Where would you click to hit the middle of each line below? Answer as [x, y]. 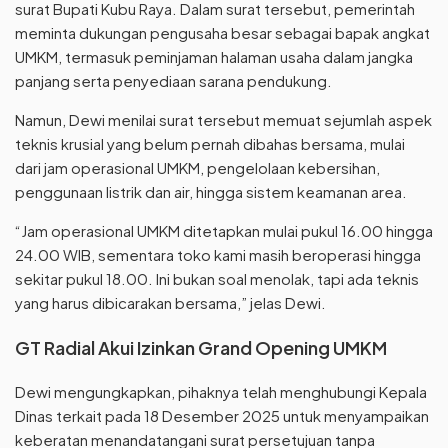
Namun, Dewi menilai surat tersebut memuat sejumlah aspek [223, 119]
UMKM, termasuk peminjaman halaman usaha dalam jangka [214, 56]
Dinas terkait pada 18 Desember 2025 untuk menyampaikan [222, 415]
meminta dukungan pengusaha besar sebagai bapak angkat [222, 32]
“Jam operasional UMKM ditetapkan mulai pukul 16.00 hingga [224, 230]
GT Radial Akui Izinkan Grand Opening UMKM [201, 347]
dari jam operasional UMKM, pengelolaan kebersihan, [197, 167]
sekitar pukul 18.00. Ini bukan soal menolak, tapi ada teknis [217, 278]
